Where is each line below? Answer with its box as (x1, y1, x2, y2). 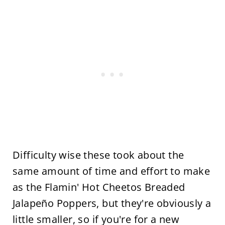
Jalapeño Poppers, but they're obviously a (12, 196, 211, 210)
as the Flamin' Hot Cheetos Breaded (12, 180, 185, 194)
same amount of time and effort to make (12, 164, 210, 178)
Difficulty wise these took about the (12, 148, 184, 162)
